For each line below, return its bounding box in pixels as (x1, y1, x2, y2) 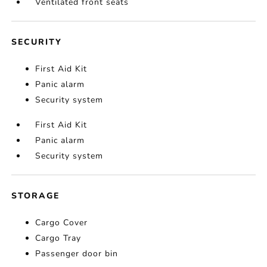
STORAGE (11, 190, 60, 202)
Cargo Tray (35, 232, 82, 244)
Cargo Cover (35, 217, 88, 229)
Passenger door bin (35, 248, 119, 260)
